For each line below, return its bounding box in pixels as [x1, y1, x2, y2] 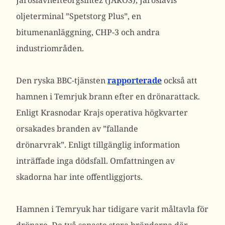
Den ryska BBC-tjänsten [16, 75, 107, 86]
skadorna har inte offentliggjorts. [16, 171, 143, 182]
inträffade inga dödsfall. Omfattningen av [16, 155, 175, 166]
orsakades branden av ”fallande [16, 123, 138, 134]
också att [162, 75, 197, 86]
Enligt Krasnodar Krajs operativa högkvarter [16, 107, 188, 118]
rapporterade [107, 75, 162, 86]
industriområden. [16, 43, 84, 54]
